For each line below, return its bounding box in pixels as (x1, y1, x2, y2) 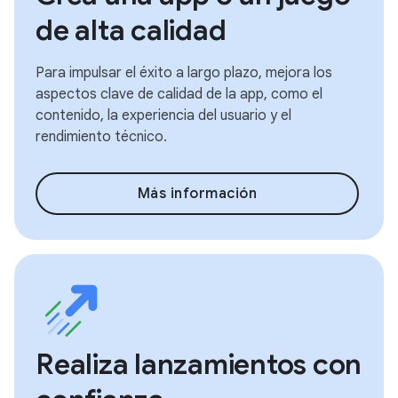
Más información (137, 185, 258, 203)
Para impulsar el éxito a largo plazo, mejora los (36, 64, 332, 82)
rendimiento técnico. (36, 128, 167, 146)
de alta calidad (36, 12, 227, 48)
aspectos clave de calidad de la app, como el (36, 85, 322, 103)
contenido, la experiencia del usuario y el (36, 107, 291, 124)
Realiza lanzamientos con (36, 346, 362, 382)
